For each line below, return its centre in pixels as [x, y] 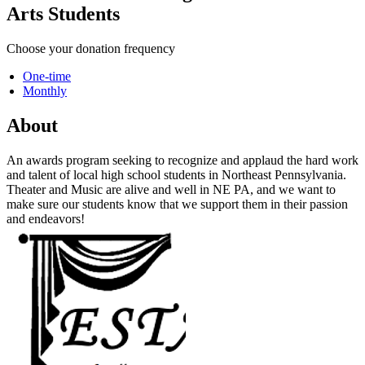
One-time [47, 76]
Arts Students [63, 13]
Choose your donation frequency [91, 48]
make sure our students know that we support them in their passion [177, 204]
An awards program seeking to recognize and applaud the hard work [182, 160]
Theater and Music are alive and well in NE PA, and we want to [171, 189]
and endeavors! [46, 218]
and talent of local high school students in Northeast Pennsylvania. [176, 174]
